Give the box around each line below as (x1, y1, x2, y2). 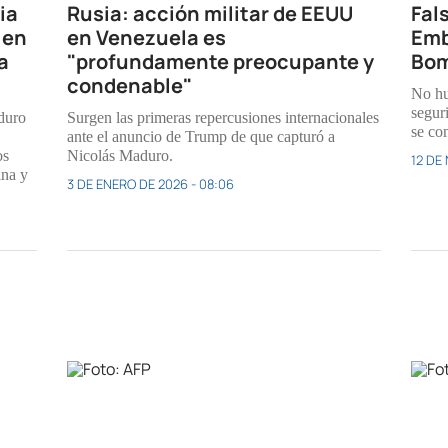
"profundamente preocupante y (67, 48, 375, 76)
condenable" (67, 72, 193, 100)
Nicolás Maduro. (67, 147, 174, 165)
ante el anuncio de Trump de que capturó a (67, 128, 336, 146)
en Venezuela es (67, 24, 227, 52)
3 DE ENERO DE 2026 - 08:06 (67, 175, 235, 194)
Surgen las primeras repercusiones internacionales (67, 109, 380, 127)
